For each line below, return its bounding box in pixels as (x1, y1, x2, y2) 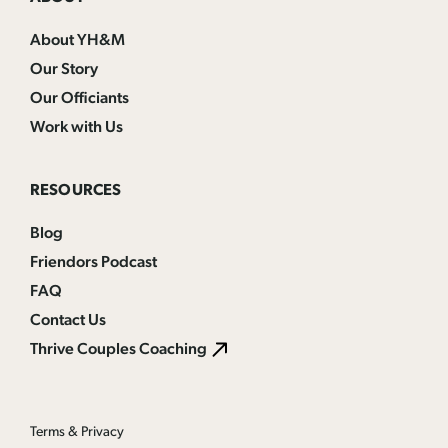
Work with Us (30, 119, 123, 136)
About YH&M (30, 32, 125, 49)
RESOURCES (30, 182, 122, 199)
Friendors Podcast (30, 254, 157, 271)
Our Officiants (30, 90, 129, 107)
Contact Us (30, 312, 106, 329)
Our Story (30, 61, 98, 78)
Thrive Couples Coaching (30, 341, 207, 358)
